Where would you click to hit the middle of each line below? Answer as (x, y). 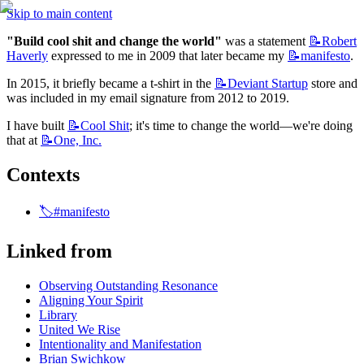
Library (58, 314)
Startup (288, 83)
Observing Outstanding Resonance (128, 285)
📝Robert (333, 41)
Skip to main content (59, 13)
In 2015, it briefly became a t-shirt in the (110, 83)
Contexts (43, 174)
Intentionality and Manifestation (120, 344)
